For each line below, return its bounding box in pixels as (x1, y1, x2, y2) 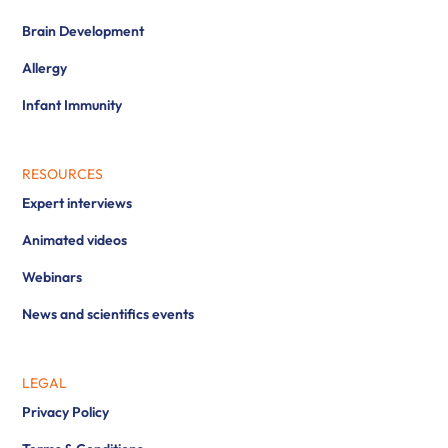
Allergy (22, 59, 68, 78)
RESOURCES (22, 165, 104, 184)
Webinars (22, 268, 83, 287)
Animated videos (22, 231, 128, 250)
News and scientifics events (22, 305, 195, 324)
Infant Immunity (22, 96, 123, 115)
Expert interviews (22, 194, 133, 213)
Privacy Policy (22, 403, 110, 422)
